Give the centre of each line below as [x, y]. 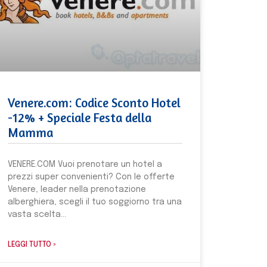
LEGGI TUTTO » [32, 245]
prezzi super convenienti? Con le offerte [91, 177]
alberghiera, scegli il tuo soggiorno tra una [94, 202]
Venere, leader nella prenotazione [77, 189]
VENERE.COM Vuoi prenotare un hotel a [85, 164]
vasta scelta [34, 214]
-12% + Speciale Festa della [79, 117]
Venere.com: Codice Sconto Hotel [94, 103]
